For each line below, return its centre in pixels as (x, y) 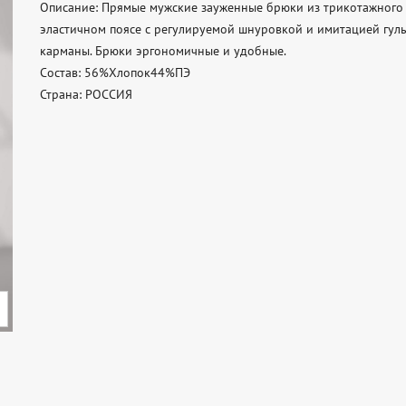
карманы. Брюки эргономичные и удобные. (164, 51)
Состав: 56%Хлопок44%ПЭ (117, 72)
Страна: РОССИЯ (86, 94)
